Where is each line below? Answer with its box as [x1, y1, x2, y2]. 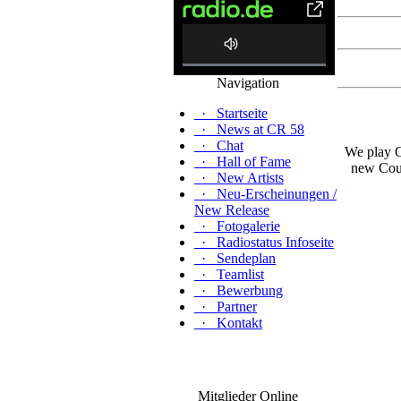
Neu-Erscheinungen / [217, 186, 337, 201]
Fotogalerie [217, 218, 280, 234]
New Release [194, 202, 269, 218]
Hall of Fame [217, 154, 291, 169]
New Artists [217, 170, 284, 185]
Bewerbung [217, 283, 283, 298]
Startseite [217, 106, 268, 121]
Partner [217, 299, 257, 314]
